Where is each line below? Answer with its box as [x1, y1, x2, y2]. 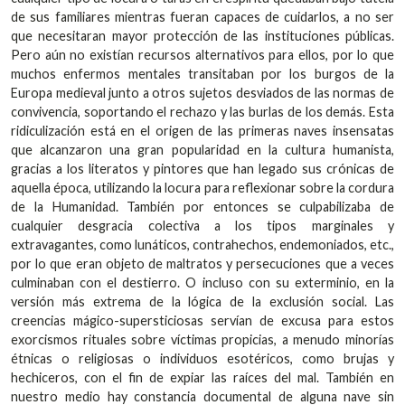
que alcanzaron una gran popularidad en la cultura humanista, [11, 142, 394, 158]
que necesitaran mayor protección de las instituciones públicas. [11, 28, 394, 44]
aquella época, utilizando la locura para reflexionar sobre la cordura [11, 180, 394, 196]
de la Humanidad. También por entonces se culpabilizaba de [11, 199, 394, 215]
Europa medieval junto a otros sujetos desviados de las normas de [11, 85, 394, 101]
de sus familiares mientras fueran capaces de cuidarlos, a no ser [11, 9, 394, 25]
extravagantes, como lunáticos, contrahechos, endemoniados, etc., [11, 237, 394, 253]
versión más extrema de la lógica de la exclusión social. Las [11, 294, 394, 310]
